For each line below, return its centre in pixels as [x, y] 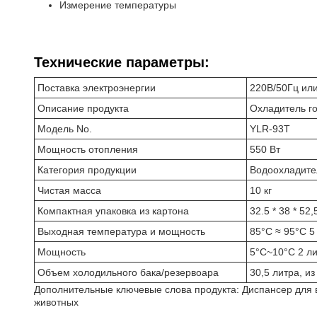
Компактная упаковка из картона [113, 211]
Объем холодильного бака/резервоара [128, 272]
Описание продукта [83, 108]
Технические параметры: [122, 62]
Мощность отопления [88, 149]
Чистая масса [69, 190]
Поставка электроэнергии [97, 88]
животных [56, 302]
